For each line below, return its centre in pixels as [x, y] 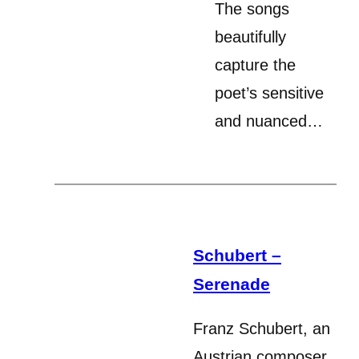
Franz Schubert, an [262, 328]
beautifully [250, 36]
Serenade [232, 284]
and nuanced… [269, 121]
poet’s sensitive [269, 93]
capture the [255, 65]
